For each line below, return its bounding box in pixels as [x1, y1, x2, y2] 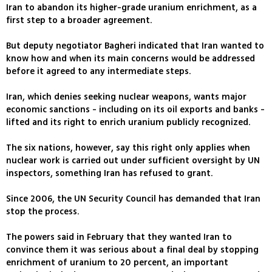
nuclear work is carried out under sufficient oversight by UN [6, 154, 260, 168]
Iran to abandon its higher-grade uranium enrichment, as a [6, 1, 257, 15]
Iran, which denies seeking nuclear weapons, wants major [6, 90, 246, 104]
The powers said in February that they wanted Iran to [6, 231, 232, 244]
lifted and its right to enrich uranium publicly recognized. [6, 116, 251, 129]
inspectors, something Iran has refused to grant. [6, 167, 213, 180]
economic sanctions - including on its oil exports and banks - [6, 103, 265, 117]
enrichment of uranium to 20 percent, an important [6, 256, 228, 270]
